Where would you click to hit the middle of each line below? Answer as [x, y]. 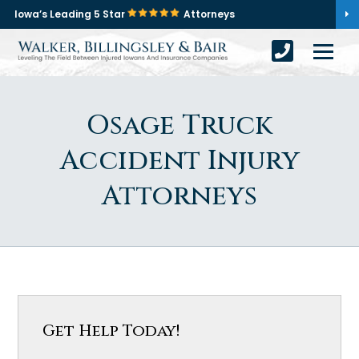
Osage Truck [179, 126]
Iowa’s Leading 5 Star [71, 14]
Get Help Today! [111, 331]
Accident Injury [179, 161]
